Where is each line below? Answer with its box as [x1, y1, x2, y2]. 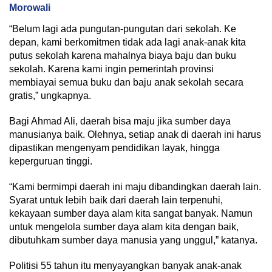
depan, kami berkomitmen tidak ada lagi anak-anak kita [9, 37, 246, 47]
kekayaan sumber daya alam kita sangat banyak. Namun [9, 208, 253, 219]
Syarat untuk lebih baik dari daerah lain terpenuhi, [9, 195, 223, 205]
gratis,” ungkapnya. [9, 90, 91, 101]
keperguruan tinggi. [9, 156, 92, 166]
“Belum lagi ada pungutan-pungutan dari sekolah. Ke [9, 24, 236, 34]
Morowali [9, 2, 50, 13]
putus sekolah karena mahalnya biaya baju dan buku [9, 50, 236, 61]
